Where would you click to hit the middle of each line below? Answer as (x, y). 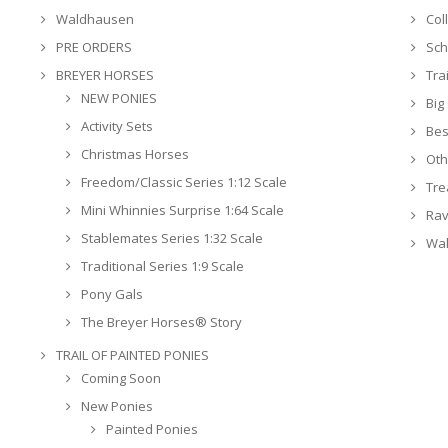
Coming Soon (120, 377)
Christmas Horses (134, 153)
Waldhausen (94, 18)
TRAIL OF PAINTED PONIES (132, 354)
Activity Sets (116, 125)
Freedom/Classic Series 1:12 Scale (183, 181)
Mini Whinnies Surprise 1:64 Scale (182, 209)
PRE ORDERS (93, 46)
